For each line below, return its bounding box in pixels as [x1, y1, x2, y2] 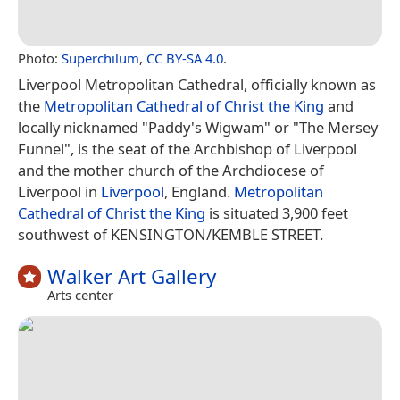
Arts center [47, 285, 113, 304]
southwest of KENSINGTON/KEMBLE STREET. [18, 223, 323, 245]
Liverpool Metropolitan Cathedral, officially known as [18, 73, 376, 95]
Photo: [18, 48, 62, 67]
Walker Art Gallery [47, 262, 216, 290]
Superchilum [62, 48, 139, 67]
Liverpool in [18, 180, 101, 202]
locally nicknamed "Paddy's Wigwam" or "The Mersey [18, 116, 378, 137]
